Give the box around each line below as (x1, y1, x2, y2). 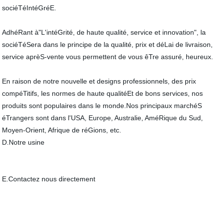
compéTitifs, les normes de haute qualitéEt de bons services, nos (2, 89, 203, 97)
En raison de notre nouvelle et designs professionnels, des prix (2, 77, 197, 85)
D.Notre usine (2, 138, 45, 146)
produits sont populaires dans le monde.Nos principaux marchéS (2, 102, 202, 109)
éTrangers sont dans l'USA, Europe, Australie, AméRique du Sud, (2, 114, 203, 122)
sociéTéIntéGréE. (2, 4, 57, 12)
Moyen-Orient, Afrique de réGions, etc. (2, 126, 122, 134)
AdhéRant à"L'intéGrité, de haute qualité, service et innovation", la (2, 28, 206, 36)
